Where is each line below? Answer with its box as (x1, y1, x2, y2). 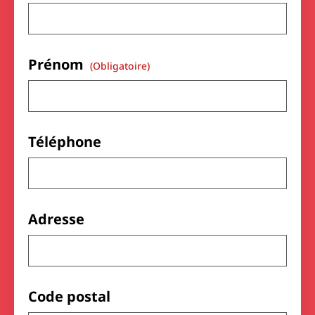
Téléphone (28, 132, 101, 151)
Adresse (28, 210, 84, 229)
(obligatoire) (90, 59, 150, 72)
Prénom (28, 55, 87, 74)
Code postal (28, 287, 110, 306)
